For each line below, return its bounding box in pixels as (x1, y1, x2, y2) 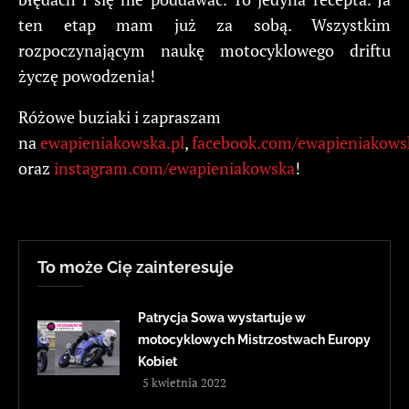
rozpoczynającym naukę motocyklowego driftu (18, 38, 391, 61)
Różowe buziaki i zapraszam (18, 105, 221, 128)
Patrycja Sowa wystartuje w (138, 309, 306, 325)
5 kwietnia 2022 (142, 373, 226, 391)
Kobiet (138, 353, 177, 369)
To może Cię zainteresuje (37, 257, 234, 277)
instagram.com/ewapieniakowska (54, 156, 295, 179)
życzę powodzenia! (18, 64, 155, 87)
